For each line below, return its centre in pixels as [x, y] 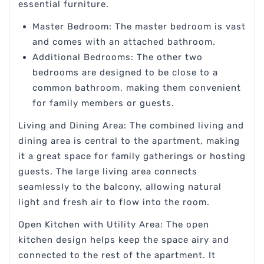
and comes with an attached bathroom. [124, 42]
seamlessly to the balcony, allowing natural [120, 187]
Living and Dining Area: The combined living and [131, 126]
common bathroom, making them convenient [137, 88]
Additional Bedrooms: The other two [118, 57]
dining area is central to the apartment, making [129, 141]
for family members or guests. [103, 103]
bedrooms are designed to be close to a [125, 73]
